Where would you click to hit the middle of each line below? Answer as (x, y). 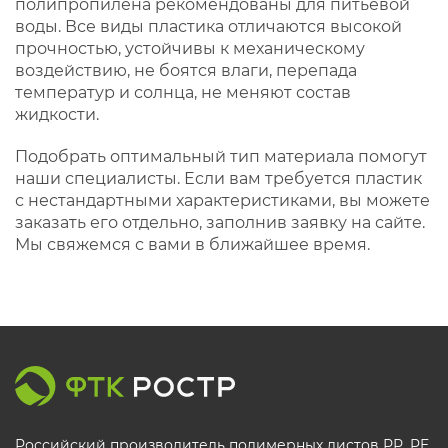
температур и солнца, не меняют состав (183, 92)
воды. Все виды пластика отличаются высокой (208, 26)
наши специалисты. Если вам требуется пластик (218, 178)
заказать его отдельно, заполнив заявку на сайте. (220, 222)
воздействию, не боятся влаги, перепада (186, 70)
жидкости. (57, 114)
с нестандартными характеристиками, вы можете (222, 200)
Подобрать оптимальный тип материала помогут (221, 156)
